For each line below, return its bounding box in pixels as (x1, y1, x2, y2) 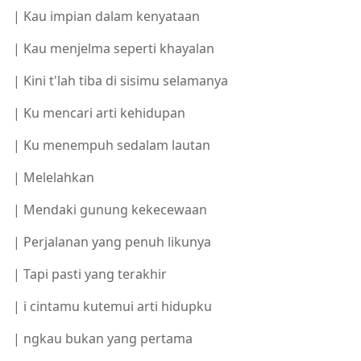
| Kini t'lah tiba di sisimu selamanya (13, 71, 228, 89)
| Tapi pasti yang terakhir (13, 264, 167, 283)
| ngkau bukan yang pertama (13, 329, 193, 347)
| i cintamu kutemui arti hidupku (13, 297, 212, 315)
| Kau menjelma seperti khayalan (13, 39, 214, 57)
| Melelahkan (13, 168, 94, 186)
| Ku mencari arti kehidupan (13, 103, 185, 122)
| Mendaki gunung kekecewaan (13, 200, 207, 218)
